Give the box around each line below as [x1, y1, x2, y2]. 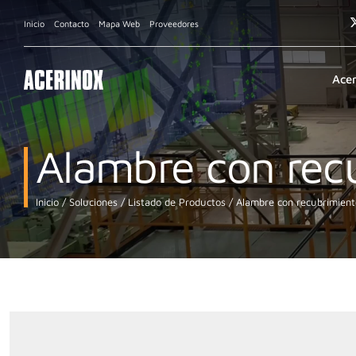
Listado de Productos [125, 195, 226, 208]
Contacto [54, 17, 89, 29]
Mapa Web [99, 17, 140, 29]
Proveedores [149, 17, 199, 29]
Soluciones [66, 195, 118, 208]
